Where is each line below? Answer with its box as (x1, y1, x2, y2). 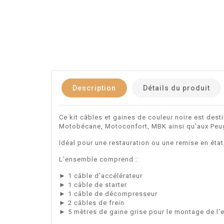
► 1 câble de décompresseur (59, 189, 157, 197)
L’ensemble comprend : (59, 155, 137, 163)
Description (72, 83, 116, 92)
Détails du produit (143, 83, 210, 92)
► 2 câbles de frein (59, 198, 124, 206)
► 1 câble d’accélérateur (59, 171, 142, 179)
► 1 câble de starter (59, 180, 127, 188)
